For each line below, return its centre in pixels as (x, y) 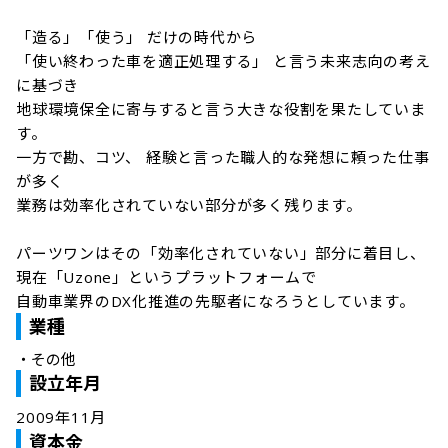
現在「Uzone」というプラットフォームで (166, 277)
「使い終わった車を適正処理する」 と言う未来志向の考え (223, 61)
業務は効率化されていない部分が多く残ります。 (189, 205)
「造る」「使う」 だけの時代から (136, 37)
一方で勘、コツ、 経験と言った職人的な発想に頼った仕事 (223, 157)
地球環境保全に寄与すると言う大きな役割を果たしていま (221, 109)
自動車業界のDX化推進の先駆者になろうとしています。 (215, 301)
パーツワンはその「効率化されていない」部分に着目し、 (221, 253)
